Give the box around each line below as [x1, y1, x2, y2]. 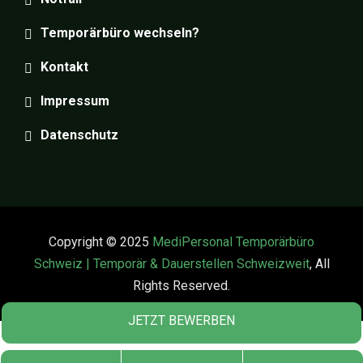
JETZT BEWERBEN [128, 313, 235, 328]
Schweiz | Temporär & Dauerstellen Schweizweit [33, 255, 310, 271]
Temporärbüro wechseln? [41, 24, 199, 41]
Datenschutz [41, 126, 118, 143]
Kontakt [41, 58, 88, 75]
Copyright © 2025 [49, 233, 152, 250]
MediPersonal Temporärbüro [152, 233, 314, 250]
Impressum [41, 92, 109, 109]
